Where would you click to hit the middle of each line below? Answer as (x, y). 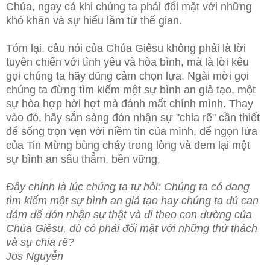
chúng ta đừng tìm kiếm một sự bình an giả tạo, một (131, 90)
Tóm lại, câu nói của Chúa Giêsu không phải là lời (126, 49)
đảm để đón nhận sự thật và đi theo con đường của (129, 215)
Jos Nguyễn (35, 256)
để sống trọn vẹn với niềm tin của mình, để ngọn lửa (132, 132)
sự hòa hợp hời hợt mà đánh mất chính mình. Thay (130, 104)
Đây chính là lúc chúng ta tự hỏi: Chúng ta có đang (128, 187)
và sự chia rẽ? (40, 243)
